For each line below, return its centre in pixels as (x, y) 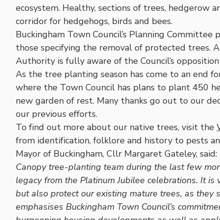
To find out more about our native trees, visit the (116, 127)
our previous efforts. (56, 114)
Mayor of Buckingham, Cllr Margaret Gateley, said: (116, 153)
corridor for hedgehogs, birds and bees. (94, 21)
